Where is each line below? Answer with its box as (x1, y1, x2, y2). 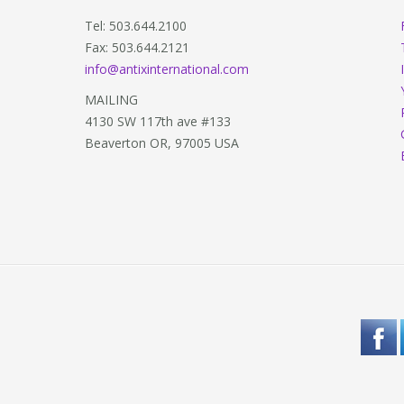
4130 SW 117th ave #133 (85, 113, 231, 130)
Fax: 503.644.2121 (85, 39, 189, 56)
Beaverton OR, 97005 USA (85, 134, 239, 151)
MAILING (85, 91, 138, 108)
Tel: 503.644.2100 (85, 17, 187, 34)
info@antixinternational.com (85, 60, 249, 78)
